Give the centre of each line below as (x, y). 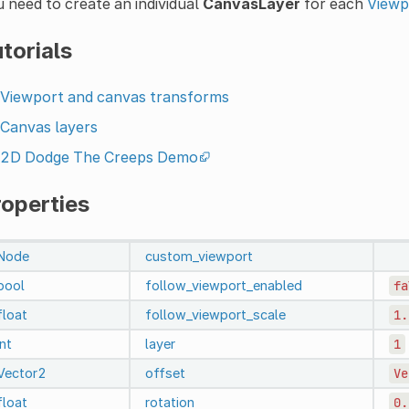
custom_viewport (199, 256)
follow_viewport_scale (215, 314)
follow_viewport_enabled (223, 285)
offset (165, 372)
